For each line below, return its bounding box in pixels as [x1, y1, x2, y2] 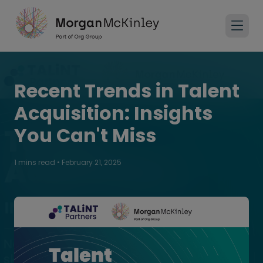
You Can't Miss [14, 122, 156, 149]
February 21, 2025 [62, 157, 122, 167]
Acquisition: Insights [14, 100, 213, 126]
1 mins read [14, 157, 57, 167]
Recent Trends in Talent [14, 77, 240, 104]
